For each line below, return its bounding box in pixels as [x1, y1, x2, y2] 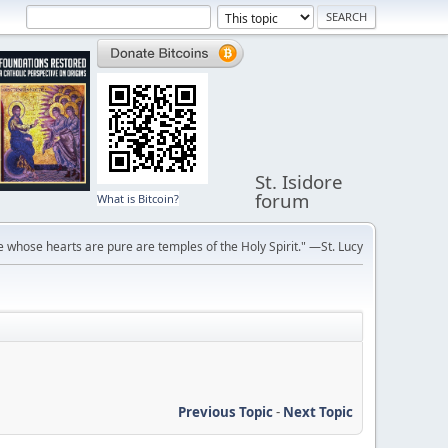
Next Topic [283, 402, 353, 421]
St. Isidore [255, 169, 344, 194]
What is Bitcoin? [97, 191, 180, 206]
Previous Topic [178, 402, 273, 421]
